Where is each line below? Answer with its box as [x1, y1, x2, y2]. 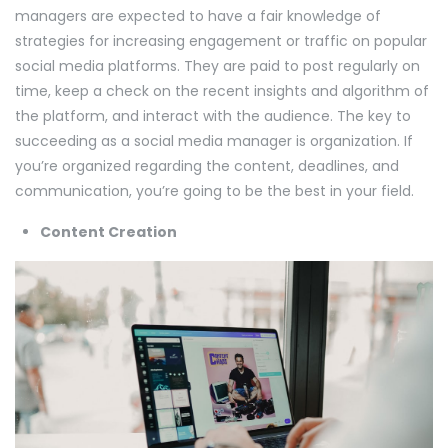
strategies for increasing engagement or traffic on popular [15, 31, 427, 52]
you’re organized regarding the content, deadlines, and [15, 156, 399, 177]
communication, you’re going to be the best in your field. [15, 181, 418, 202]
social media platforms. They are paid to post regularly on [15, 56, 420, 77]
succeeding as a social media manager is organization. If [15, 131, 413, 152]
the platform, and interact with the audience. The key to [15, 106, 411, 127]
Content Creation [40, 222, 180, 243]
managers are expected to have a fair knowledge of [15, 6, 381, 27]
